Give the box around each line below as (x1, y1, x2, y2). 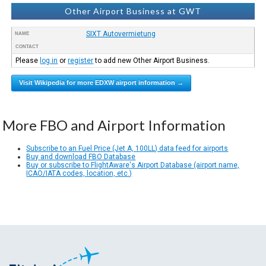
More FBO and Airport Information (2, 116, 226, 134)
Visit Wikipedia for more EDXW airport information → (19, 78, 184, 86)
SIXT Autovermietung (85, 29, 156, 38)
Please (15, 56, 40, 65)
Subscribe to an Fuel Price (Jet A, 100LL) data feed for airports (26, 144, 229, 153)
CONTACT (15, 43, 39, 49)
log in (40, 56, 58, 65)
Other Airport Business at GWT (65, 5, 201, 16)
